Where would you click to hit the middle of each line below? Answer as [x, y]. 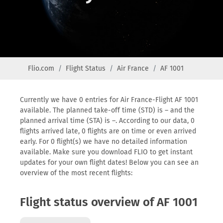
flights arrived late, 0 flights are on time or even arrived [108, 131]
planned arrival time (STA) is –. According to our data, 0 [107, 121]
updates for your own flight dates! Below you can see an [109, 163]
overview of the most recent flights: [76, 173]
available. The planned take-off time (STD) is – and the [107, 110]
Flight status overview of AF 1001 [109, 202]
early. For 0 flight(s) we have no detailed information [104, 142]
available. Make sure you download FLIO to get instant [106, 152]
